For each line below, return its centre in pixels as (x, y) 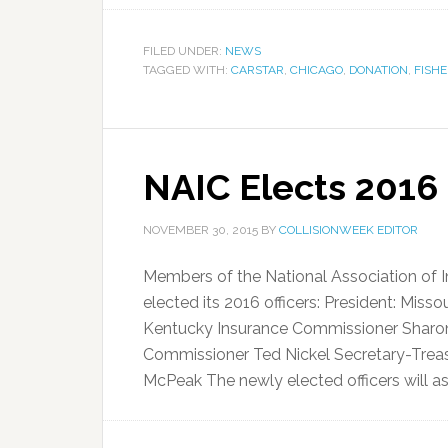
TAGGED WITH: (187, 70)
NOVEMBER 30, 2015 (200, 230)
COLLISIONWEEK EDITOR (348, 230)
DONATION (378, 70)
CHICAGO (316, 70)
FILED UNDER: (184, 51)
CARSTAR (257, 70)
